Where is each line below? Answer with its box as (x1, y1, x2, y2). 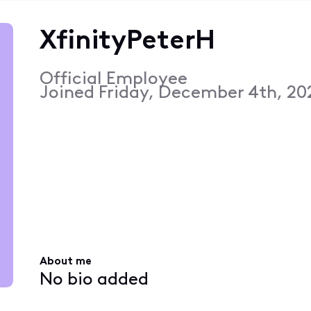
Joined (39, 84, 99, 102)
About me (39, 256, 92, 268)
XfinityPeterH (39, 28, 215, 56)
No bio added (39, 271, 149, 289)
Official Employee (39, 70, 187, 88)
